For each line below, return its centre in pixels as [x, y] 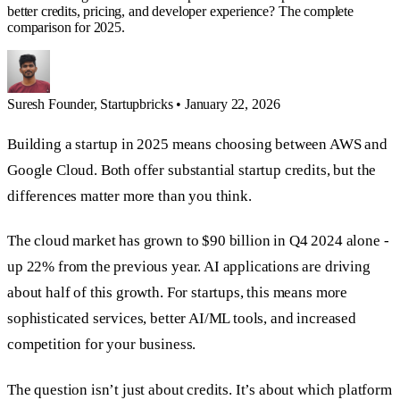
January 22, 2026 [232, 104]
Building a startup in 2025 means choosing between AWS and [197, 145]
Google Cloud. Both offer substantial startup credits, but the [192, 171]
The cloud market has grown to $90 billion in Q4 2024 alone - [198, 241]
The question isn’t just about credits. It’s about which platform [200, 389]
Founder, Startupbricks [112, 104]
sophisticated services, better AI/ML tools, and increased [182, 319]
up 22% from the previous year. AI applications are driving [189, 267]
